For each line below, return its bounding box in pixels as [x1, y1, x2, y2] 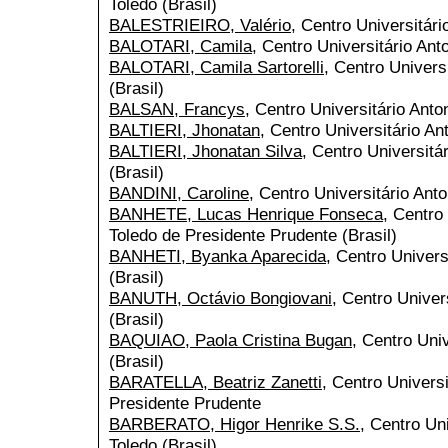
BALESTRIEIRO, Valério [109, 15, 291, 36]
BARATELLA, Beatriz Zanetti [109, 372, 322, 393]
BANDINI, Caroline [109, 183, 249, 204]
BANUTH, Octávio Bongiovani [109, 288, 332, 309]
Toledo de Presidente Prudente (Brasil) [109, 225, 397, 246]
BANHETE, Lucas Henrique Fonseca [109, 204, 383, 225]
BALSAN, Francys [109, 99, 245, 120]
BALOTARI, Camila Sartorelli [109, 57, 324, 78]
